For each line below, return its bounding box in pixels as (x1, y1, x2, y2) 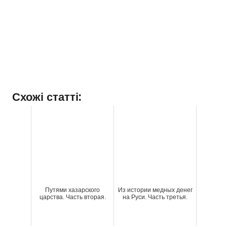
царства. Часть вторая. (39, 194, 106, 201)
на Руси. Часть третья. (123, 194, 187, 201)
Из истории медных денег (118, 186, 193, 194)
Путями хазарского (45, 186, 100, 194)
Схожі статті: (12, 90, 82, 104)
